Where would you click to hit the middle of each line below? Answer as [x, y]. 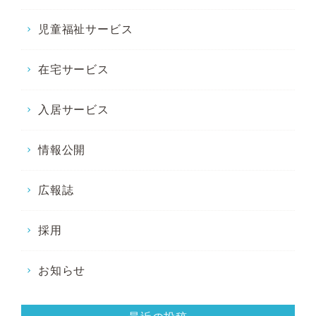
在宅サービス [74, 70]
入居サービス [74, 110]
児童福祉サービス [86, 30]
